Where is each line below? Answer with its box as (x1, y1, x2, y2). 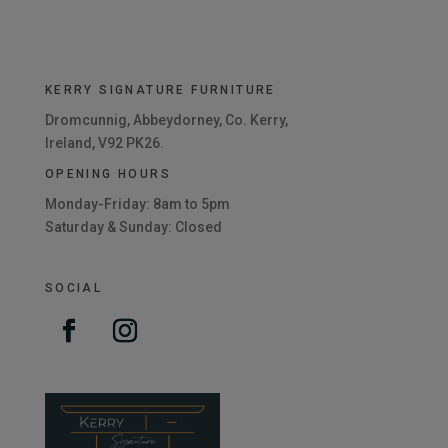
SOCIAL (44, 281, 103, 296)
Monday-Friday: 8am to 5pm (44, 196, 230, 213)
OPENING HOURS (44, 167, 171, 182)
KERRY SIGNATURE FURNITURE (44, 83, 276, 98)
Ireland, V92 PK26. (44, 135, 164, 152)
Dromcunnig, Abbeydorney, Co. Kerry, (44, 112, 288, 129)
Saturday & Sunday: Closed (44, 219, 222, 236)
